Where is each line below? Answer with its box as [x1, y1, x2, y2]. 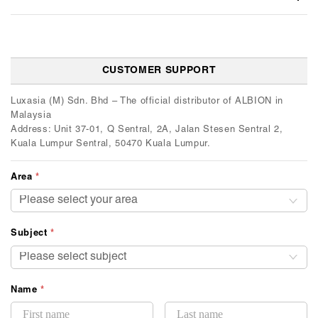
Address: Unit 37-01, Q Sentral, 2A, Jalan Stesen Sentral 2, [11, 125, 283, 134]
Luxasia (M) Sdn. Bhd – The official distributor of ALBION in [11, 97, 283, 106]
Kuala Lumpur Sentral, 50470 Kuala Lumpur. [11, 139, 211, 148]
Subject [11, 229, 51, 238]
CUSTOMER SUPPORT [102, 65, 216, 75]
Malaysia [11, 111, 52, 120]
